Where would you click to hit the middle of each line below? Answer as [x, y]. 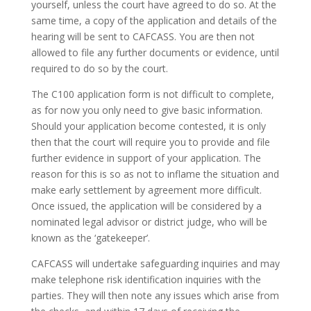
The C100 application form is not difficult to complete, [152, 94]
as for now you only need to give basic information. [146, 110]
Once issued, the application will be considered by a [146, 205]
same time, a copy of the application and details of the [154, 20]
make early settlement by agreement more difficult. [146, 190]
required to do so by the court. [99, 68]
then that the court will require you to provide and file [150, 142]
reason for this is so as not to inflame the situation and [155, 174]
